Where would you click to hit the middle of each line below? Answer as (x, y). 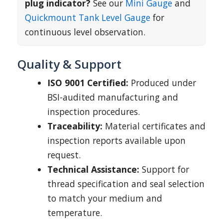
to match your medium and (105, 198)
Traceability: (75, 126)
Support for (164, 169)
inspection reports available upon (116, 140)
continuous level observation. (85, 32)
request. (64, 155)
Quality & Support (69, 64)
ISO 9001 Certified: (88, 83)
